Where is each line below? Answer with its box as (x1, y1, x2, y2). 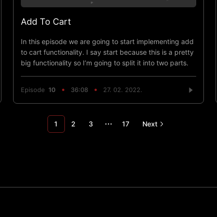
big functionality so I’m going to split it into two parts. (20, 58, 188, 67)
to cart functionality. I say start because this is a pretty (20, 47, 194, 56)
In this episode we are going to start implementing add (20, 37, 194, 46)
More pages (108, 124, 151, 134)
